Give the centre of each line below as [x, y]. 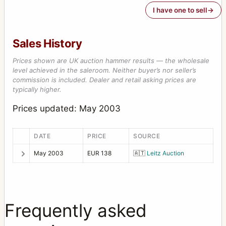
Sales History [47, 44]
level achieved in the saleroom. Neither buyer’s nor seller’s [104, 70]
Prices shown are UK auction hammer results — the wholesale [111, 61]
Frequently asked [76, 210]
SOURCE [147, 136]
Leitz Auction [165, 153]
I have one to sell [180, 10]
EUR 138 [99, 153]
